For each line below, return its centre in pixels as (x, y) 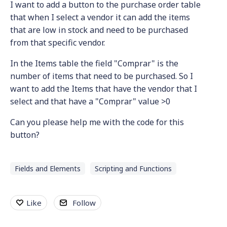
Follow (84, 203)
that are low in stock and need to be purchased (99, 30)
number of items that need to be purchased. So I (102, 76)
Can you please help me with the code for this (97, 122)
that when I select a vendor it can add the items (100, 17)
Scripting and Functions (133, 169)
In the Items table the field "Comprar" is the (94, 64)
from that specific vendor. (59, 43)
